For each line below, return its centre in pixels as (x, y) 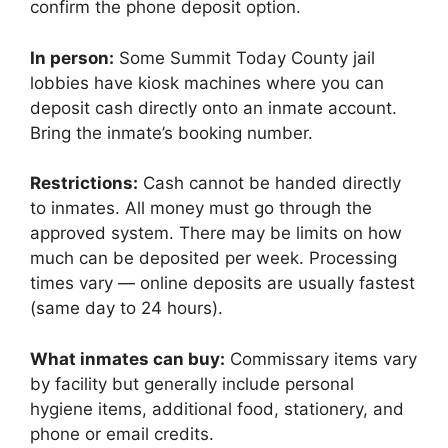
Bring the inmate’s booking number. (171, 132)
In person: (72, 57)
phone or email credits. (122, 433)
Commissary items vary (321, 358)
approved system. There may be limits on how (216, 233)
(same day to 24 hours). (126, 308)
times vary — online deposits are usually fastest (222, 283)
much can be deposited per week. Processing (213, 258)
